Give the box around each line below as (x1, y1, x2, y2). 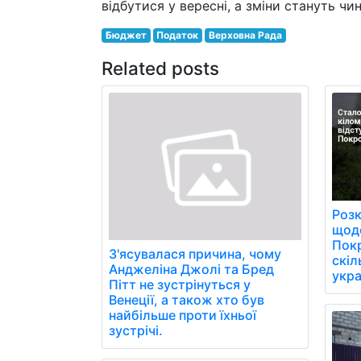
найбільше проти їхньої (109, 307, 256, 324)
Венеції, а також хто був (109, 292, 264, 309)
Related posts (102, 57, 219, 79)
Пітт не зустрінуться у (109, 276, 251, 293)
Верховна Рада (208, 29, 282, 41)
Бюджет (105, 29, 147, 41)
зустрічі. (109, 322, 163, 339)
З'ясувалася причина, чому (109, 246, 281, 263)
